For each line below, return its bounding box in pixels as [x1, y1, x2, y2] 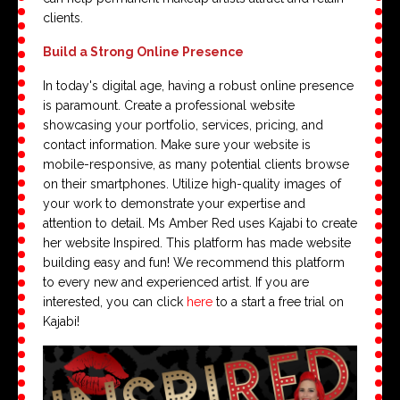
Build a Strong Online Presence [43, 44, 244, 59]
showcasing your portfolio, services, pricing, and [43, 117, 323, 132]
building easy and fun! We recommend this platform [43, 254, 345, 270]
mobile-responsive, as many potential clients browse [43, 156, 349, 171]
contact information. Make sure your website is [43, 137, 311, 152]
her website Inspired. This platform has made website [43, 235, 351, 250]
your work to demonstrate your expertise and [43, 196, 305, 211]
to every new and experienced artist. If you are [43, 274, 309, 289]
